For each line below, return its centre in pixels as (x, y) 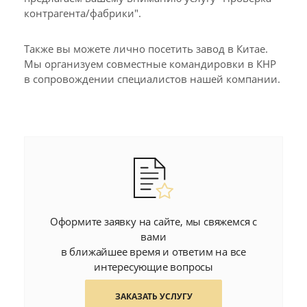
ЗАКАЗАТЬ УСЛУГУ (153, 296)
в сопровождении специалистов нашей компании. (152, 79)
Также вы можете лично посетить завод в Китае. (146, 49)
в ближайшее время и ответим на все (153, 251)
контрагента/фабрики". (83, 13)
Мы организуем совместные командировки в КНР (150, 64)
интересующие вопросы (153, 267)
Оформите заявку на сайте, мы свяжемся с (153, 221)
